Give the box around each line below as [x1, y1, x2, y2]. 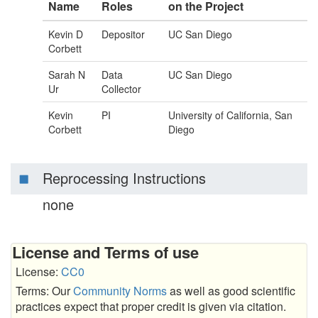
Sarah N [48, 67, 85, 82]
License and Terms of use [12, 241, 199, 263]
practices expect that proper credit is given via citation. [16, 298, 286, 314]
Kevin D [48, 27, 83, 41]
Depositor [102, 27, 145, 41]
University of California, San [168, 108, 292, 122]
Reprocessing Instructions [43, 168, 206, 188]
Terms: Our [16, 283, 73, 299]
